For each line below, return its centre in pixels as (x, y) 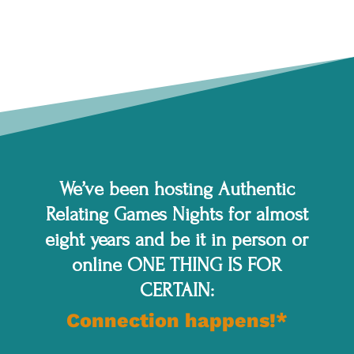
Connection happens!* (177, 321)
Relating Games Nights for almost (177, 215)
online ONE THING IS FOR (177, 265)
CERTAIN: (177, 291)
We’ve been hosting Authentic (177, 190)
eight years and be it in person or (177, 240)
